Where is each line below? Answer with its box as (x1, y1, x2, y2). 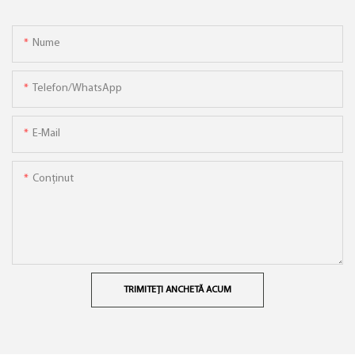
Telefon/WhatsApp (32, 82, 122, 94)
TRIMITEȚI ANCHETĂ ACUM (124, 284, 231, 295)
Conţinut (32, 172, 74, 185)
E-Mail (32, 127, 60, 139)
